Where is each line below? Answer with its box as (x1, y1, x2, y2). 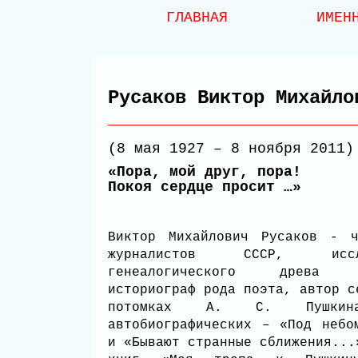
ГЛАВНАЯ (165, 10, 228, 26)
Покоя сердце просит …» (108, 179, 301, 195)
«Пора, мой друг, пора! (108, 164, 301, 180)
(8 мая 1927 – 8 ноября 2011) (108, 141, 354, 157)
